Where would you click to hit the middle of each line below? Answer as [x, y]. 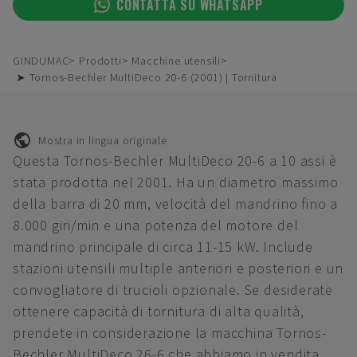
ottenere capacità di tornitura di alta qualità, [159, 311]
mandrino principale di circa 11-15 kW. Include [163, 247]
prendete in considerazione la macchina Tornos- [170, 333]
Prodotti [100, 61]
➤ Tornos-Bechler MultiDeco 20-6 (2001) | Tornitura [147, 77]
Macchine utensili [177, 61]
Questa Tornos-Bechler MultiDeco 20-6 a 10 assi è [175, 161]
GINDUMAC [41, 61]
